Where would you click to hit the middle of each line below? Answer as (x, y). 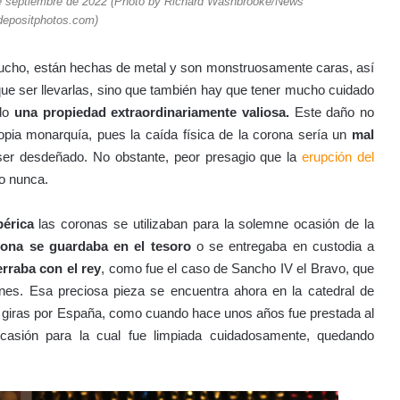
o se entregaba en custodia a (282, 246)
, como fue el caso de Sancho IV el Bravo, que (238, 269)
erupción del (338, 157)
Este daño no (332, 112)
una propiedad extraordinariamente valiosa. (152, 112)
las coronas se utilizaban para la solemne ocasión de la (204, 224)
